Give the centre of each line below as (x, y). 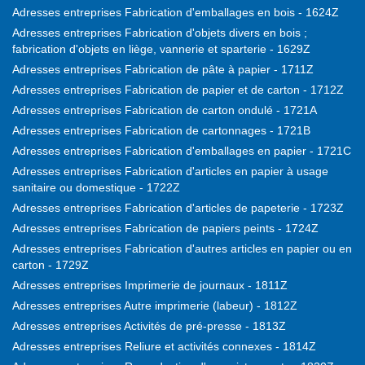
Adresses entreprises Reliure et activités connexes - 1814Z (164, 347)
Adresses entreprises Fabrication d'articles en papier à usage (170, 172)
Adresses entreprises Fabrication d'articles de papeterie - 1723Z (178, 208)
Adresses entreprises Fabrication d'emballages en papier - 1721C (182, 151)
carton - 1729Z (51, 265)
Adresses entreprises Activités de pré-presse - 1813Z (149, 326)
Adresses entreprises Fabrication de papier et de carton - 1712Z (178, 90)
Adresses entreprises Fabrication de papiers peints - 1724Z (165, 229)
